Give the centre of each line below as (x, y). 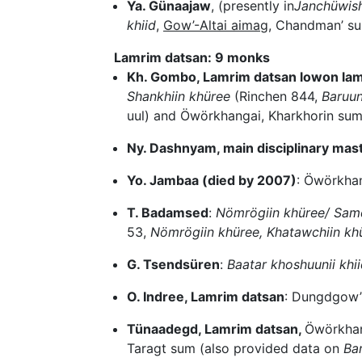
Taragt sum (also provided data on (235, 349)
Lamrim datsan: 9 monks (192, 58)
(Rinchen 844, (276, 97)
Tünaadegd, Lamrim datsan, (216, 329)
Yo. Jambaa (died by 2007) (212, 181)
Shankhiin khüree (179, 97)
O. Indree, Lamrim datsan (206, 297)
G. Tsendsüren (173, 265)
